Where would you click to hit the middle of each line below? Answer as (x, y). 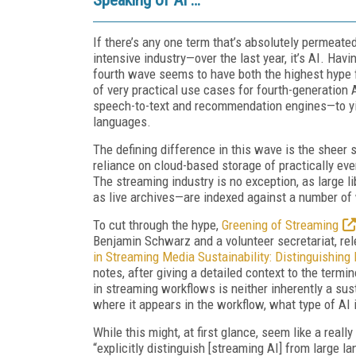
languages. (122, 121)
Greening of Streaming (280, 224)
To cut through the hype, (157, 224)
